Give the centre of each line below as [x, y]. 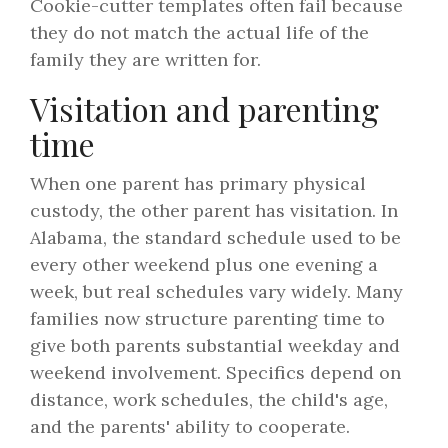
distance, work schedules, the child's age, [209, 400]
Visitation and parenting [204, 109]
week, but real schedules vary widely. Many [216, 292]
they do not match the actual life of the [199, 33]
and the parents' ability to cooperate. [190, 427]
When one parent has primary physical [198, 184]
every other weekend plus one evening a [204, 265]
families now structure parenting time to [207, 319]
